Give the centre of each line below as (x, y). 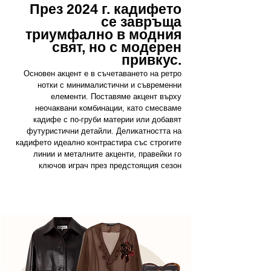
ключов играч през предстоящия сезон (110, 166)
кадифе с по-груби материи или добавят (107, 120)
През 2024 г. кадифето (106, 9)
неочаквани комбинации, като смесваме (108, 108)
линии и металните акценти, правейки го (107, 154)
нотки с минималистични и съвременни (109, 85)
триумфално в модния (103, 35)
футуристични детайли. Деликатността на (104, 131)
